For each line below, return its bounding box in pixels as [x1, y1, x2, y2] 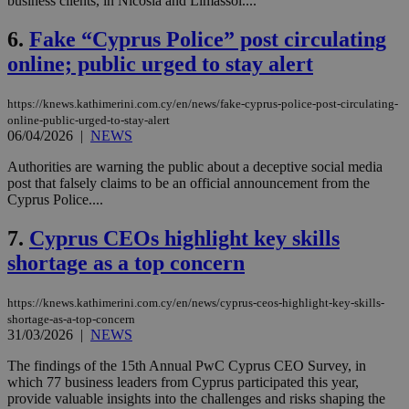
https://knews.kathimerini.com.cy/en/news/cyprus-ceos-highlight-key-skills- [7, 295, 384, 309]
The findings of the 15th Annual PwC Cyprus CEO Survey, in [7, 357, 366, 373]
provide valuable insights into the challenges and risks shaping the [7, 390, 385, 406]
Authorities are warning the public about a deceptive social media [7, 159, 383, 175]
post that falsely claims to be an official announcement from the [7, 175, 370, 192]
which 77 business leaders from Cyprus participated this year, [7, 373, 359, 390]
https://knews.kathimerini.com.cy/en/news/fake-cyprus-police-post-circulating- [7, 97, 398, 111]
